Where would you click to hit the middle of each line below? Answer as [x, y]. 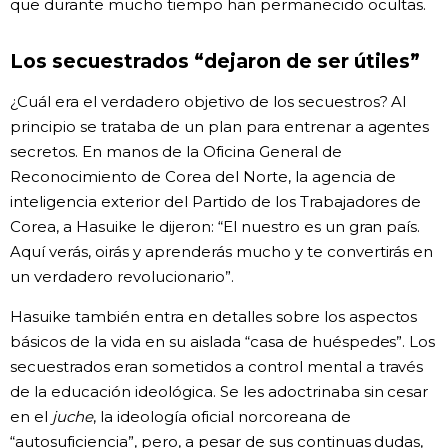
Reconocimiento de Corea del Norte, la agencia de [203, 177]
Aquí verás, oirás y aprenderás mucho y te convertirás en [222, 252]
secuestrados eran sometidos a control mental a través [217, 367]
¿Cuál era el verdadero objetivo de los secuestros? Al [208, 102]
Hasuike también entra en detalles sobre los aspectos [214, 317]
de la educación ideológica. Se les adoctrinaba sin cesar [219, 392]
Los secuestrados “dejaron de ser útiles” [215, 61]
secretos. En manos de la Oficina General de [176, 152]
